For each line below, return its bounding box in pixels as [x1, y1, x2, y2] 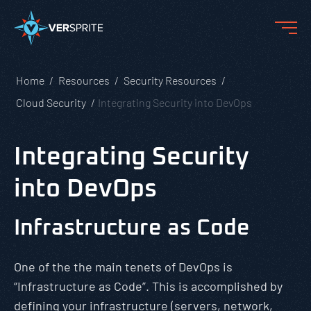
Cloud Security [16, 96, 86, 109]
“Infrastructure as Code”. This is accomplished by [14, 278, 283, 294]
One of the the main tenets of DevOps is [14, 259, 233, 274]
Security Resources [124, 74, 217, 87]
